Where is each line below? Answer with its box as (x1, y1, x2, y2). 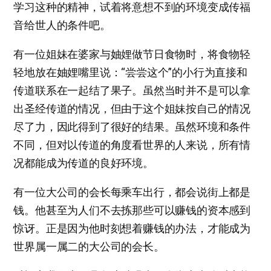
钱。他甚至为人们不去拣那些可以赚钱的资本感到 (13, 203, 250, 217)
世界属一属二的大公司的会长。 (13, 240, 165, 253)
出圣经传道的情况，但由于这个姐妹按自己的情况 (13, 102, 250, 115)
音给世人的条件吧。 (13, 18, 111, 31)
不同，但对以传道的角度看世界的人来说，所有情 (13, 138, 250, 151)
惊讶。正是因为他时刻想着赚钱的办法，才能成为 (13, 221, 250, 235)
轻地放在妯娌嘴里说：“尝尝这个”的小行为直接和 (13, 65, 247, 79)
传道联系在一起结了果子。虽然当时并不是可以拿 (13, 83, 250, 97)
